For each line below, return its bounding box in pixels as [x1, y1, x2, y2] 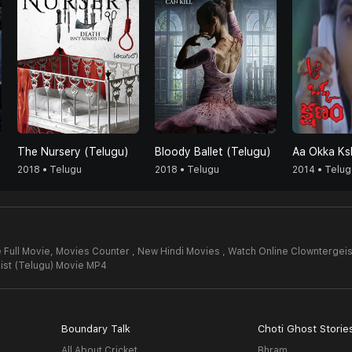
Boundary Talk [60, 323, 130, 335]
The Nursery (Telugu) [17, 145, 129, 158]
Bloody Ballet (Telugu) [155, 145, 271, 158]
